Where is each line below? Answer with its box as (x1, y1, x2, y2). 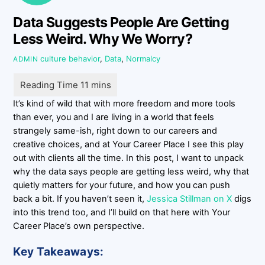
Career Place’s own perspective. (13, 221, 145, 232)
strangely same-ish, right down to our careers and (13, 125, 218, 137)
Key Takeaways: (13, 245, 104, 259)
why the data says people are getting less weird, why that (13, 166, 250, 177)
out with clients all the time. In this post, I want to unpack (13, 153, 244, 164)
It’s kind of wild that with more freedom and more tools (13, 98, 236, 109)
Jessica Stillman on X (147, 193, 232, 205)
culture (40, 54, 67, 63)
